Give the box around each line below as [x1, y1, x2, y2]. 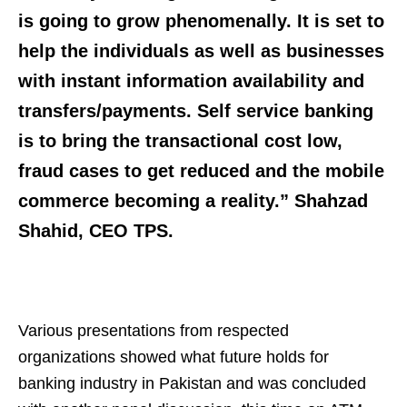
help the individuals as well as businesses [18, 40, 384, 61]
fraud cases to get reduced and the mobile [18, 160, 384, 181]
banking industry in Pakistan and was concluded [18, 373, 366, 392]
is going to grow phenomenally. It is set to [18, 10, 384, 31]
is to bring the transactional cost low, [18, 130, 342, 151]
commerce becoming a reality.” [18, 190, 294, 211]
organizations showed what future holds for [18, 347, 329, 366]
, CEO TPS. [78, 220, 174, 241]
